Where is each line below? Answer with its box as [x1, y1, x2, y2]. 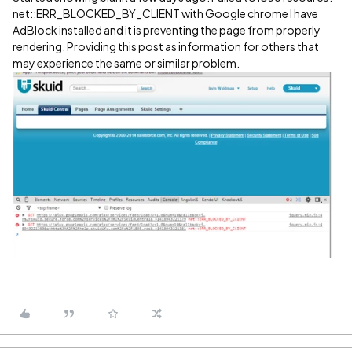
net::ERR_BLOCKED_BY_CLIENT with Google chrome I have [13, 6, 318, 20]
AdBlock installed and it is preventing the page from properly [13, 23, 321, 37]
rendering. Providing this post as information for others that [13, 39, 319, 53]
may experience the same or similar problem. [13, 56, 240, 70]
